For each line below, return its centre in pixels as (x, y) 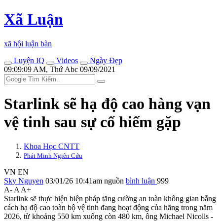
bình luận (141, 181)
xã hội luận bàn (28, 43)
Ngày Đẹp (105, 60)
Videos (66, 60)
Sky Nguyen (24, 181)
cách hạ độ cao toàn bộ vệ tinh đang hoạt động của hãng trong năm (108, 207)
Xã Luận (34, 19)
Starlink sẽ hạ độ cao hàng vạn (107, 104)
